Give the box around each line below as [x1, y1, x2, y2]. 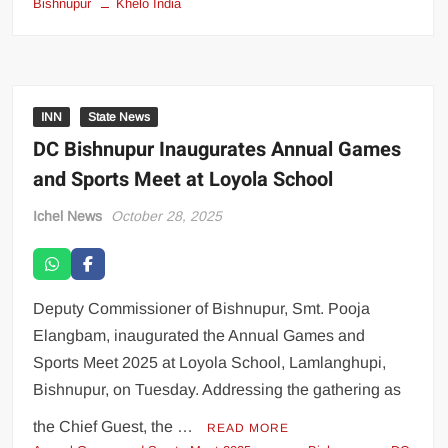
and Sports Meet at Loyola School [33, 164, 334, 194]
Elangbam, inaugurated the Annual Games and [33, 326, 366, 344]
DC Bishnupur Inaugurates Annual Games [33, 134, 402, 164]
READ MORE [207, 420, 290, 435]
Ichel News [33, 207, 103, 224]
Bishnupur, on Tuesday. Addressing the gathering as [33, 380, 402, 398]
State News [88, 109, 151, 124]
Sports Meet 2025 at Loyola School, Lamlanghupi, [33, 353, 387, 371]
